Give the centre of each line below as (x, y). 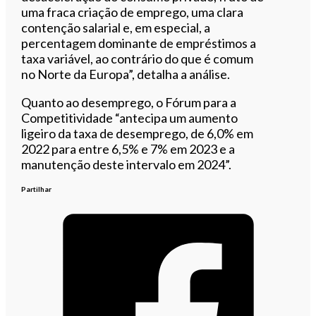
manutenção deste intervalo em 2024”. (127, 164)
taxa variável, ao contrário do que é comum (138, 58)
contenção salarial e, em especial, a (116, 27)
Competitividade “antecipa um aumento (130, 117)
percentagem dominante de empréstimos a (139, 43)
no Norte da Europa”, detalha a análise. (126, 74)
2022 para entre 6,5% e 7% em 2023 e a (128, 148)
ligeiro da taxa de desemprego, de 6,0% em (138, 133)
